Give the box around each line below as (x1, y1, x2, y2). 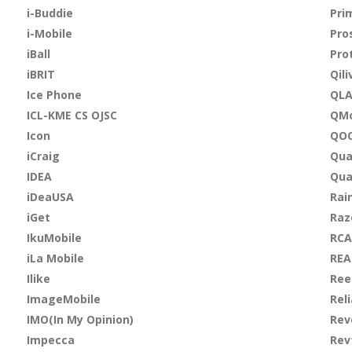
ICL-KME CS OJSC (26, 108, 117, 123)
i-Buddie (26, 5, 73, 20)
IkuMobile (26, 230, 82, 245)
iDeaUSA (26, 189, 74, 204)
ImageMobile (26, 291, 101, 306)
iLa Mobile (26, 251, 84, 266)
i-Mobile (26, 26, 72, 41)
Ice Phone (26, 87, 82, 102)
